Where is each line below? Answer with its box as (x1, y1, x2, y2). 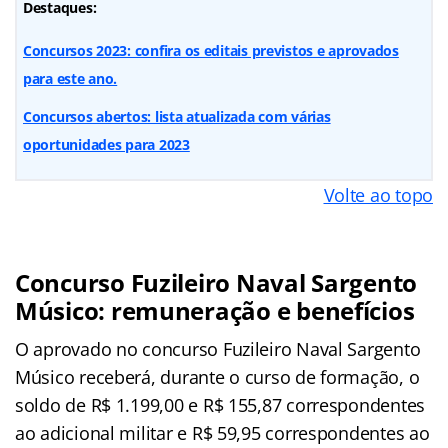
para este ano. (23, 68, 118, 88)
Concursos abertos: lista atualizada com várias (23, 106, 331, 126)
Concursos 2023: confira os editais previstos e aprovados (23, 40, 399, 60)
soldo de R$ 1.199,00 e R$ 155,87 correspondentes (15, 392, 426, 417)
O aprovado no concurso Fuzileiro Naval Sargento (15, 336, 421, 361)
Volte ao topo (323, 182, 433, 207)
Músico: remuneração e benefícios (15, 293, 415, 327)
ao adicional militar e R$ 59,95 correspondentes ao (15, 420, 430, 445)
